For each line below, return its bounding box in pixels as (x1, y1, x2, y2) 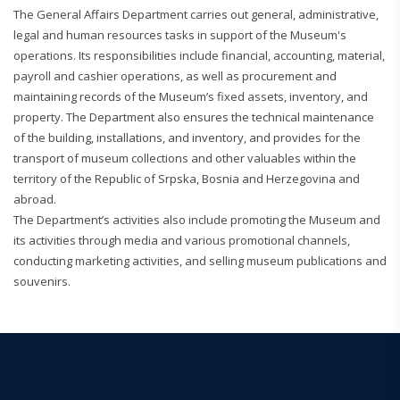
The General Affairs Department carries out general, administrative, (13, 5, 379, 22)
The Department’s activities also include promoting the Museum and (13, 211, 380, 228)
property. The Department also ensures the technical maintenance (13, 108, 374, 125)
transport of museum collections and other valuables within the (13, 149, 356, 166)
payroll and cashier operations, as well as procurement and (13, 67, 337, 84)
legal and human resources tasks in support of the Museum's (13, 26, 346, 43)
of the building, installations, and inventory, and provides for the (13, 129, 361, 146)
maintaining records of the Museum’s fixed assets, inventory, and (13, 87, 368, 104)
